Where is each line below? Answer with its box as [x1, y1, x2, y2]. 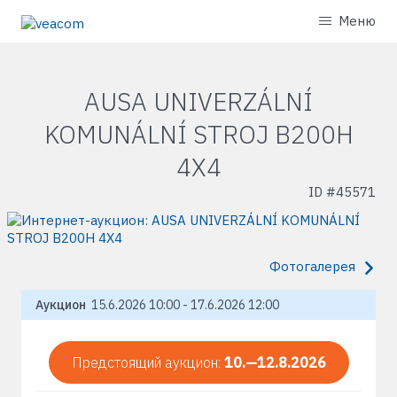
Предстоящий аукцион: [71, 354, 224, 371]
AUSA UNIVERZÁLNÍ [84, 85, 313, 118]
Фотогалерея [269, 258, 355, 275]
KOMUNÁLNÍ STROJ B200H [43, 118, 354, 151]
